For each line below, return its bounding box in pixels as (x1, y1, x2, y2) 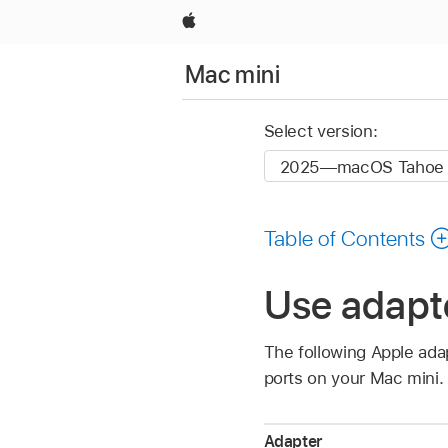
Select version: (263, 121, 378, 142)
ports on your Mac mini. (263, 368, 444, 389)
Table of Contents (263, 224, 426, 251)
